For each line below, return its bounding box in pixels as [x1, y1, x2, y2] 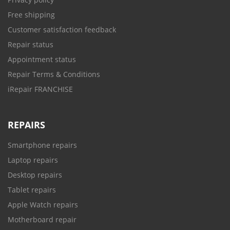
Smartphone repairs [8, 140, 77, 150]
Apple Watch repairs [8, 200, 78, 210]
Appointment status [8, 54, 76, 65]
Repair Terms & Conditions [8, 69, 100, 80]
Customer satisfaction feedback [8, 25, 116, 35]
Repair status [8, 40, 53, 50]
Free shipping [8, 10, 55, 20]
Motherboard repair [8, 215, 76, 225]
